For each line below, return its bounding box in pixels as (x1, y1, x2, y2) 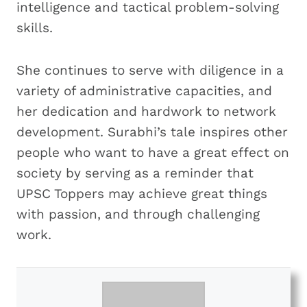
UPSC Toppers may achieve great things (16, 185, 267, 201)
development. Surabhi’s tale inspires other (16, 123, 288, 140)
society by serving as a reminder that (16, 164, 254, 181)
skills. (16, 19, 57, 36)
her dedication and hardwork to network (16, 103, 276, 119)
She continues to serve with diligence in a (16, 62, 284, 78)
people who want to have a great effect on (16, 144, 289, 160)
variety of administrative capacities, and (16, 82, 272, 99)
